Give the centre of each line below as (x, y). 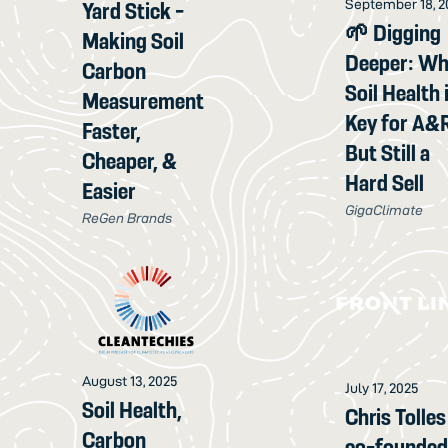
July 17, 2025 (382, 387)
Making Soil (133, 40)
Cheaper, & (130, 160)
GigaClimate (384, 209)
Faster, (112, 130)
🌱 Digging (393, 32)
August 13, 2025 (130, 380)
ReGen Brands (127, 217)
